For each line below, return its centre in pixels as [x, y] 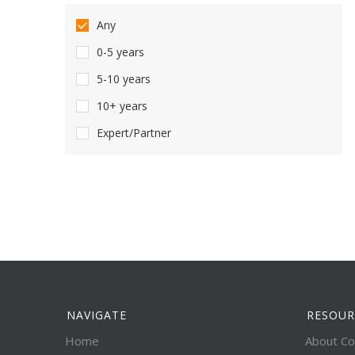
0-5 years [120, 52]
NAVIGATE [97, 315]
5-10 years [124, 79]
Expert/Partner [134, 133]
